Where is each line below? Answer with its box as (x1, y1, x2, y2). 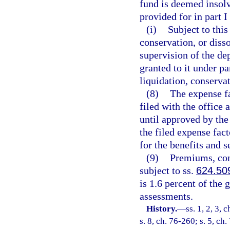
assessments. (140, 190, 193, 202)
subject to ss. (140, 165, 196, 176)
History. (146, 204, 178, 214)
